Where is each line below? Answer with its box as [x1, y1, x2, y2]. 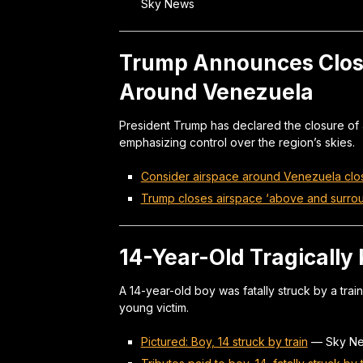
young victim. [119, 300, 189, 314]
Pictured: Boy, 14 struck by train [140, 334, 308, 348]
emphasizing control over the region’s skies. [119, 135, 355, 149]
